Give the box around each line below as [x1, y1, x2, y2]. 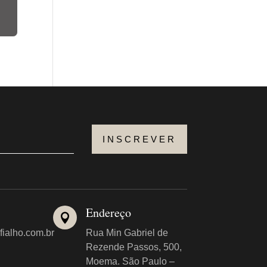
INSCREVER [102, 133, 176, 144]
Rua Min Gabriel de [86, 228, 169, 238]
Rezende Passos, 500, [86, 242, 182, 253]
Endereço [86, 204, 132, 221]
